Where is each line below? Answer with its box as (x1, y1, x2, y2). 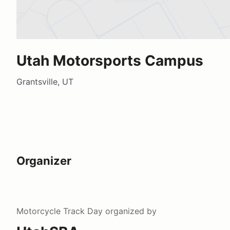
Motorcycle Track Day (16, 205, 103, 216)
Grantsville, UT (16, 76, 73, 87)
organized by (103, 205, 157, 216)
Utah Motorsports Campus (16, 51, 203, 69)
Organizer (16, 154, 71, 167)
